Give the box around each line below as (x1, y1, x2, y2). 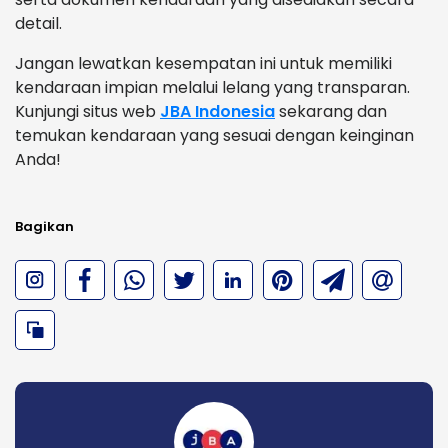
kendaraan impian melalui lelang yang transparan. (15, 76, 410, 100)
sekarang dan (275, 100, 387, 124)
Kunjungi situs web (15, 100, 160, 124)
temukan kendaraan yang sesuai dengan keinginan (15, 124, 414, 148)
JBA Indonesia (160, 100, 275, 124)
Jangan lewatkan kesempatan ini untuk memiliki (15, 52, 392, 76)
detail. (15, 12, 62, 36)
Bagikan (15, 217, 74, 237)
